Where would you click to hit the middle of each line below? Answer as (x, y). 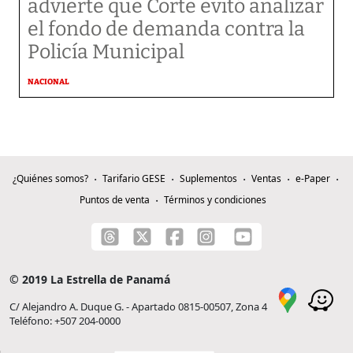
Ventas (266, 178)
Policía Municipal (106, 52)
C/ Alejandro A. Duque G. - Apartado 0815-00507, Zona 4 (138, 307)
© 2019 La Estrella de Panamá (90, 279)
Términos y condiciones (215, 200)
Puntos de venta (114, 200)
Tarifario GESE (134, 178)
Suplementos (208, 178)
